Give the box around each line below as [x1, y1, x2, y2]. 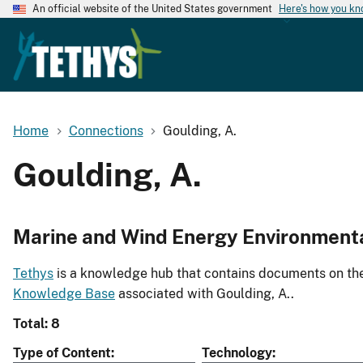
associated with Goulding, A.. [115, 286, 294, 302]
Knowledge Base [13, 286, 115, 302]
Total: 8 [13, 316, 60, 332]
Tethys [13, 266, 53, 282]
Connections [68, 122, 143, 139]
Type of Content [13, 345, 111, 361]
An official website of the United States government [32, 3, 272, 15]
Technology [202, 345, 272, 361]
